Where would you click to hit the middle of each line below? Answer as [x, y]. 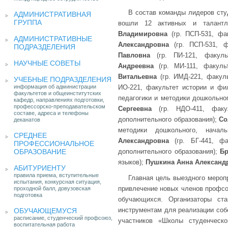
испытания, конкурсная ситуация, [58, 182]
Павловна [134, 55]
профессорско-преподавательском [60, 106]
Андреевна [136, 66]
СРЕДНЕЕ [30, 135]
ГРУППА [28, 22]
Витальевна [137, 77]
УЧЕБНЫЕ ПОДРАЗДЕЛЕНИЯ [63, 79]
